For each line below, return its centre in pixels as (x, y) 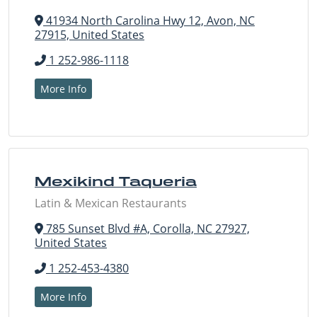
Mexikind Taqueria (116, 181)
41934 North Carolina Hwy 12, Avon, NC (149, 21)
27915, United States (90, 35)
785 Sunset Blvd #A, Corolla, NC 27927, (146, 229)
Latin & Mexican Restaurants (111, 203)
